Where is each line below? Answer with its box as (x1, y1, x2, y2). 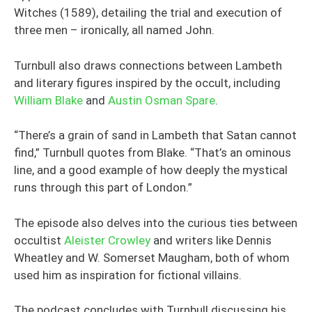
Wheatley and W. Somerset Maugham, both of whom (14, 250, 290, 265)
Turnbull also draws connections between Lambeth (14, 58, 282, 72)
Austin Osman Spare (108, 93, 215, 107)
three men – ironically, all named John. (14, 23, 214, 37)
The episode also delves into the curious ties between (14, 215, 297, 230)
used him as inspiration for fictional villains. (14, 267, 242, 282)
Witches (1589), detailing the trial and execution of (14, 6, 282, 19)
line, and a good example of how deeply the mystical (14, 163, 288, 177)
